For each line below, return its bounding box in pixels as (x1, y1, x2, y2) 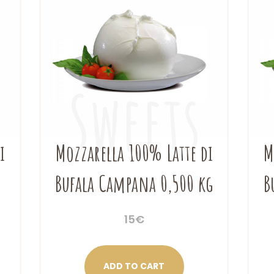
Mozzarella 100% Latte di (55, 138, 213, 167)
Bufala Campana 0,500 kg (55, 169, 213, 198)
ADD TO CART (103, 260, 165, 273)
